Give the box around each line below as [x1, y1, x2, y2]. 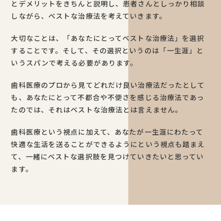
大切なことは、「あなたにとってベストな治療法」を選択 [11, 33, 205, 43]
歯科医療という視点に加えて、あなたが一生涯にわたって [11, 126, 204, 137]
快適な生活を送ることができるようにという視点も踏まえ [11, 139, 205, 149]
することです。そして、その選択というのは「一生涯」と [11, 45, 204, 55]
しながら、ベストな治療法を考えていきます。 [11, 10, 167, 21]
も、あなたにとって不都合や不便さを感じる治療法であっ [11, 92, 205, 102]
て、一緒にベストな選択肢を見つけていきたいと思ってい [11, 151, 204, 161]
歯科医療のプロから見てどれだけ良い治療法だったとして [11, 79, 205, 90]
